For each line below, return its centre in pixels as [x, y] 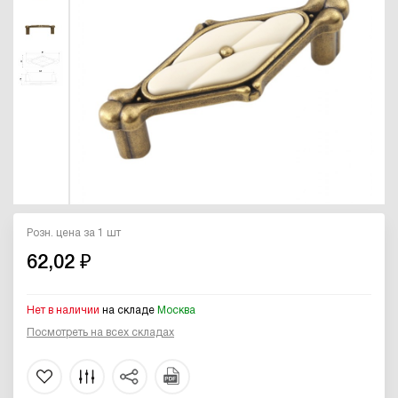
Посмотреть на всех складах [100, 332]
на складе [128, 310]
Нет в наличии [63, 310]
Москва [176, 310]
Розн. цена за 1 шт [74, 233]
